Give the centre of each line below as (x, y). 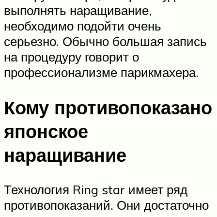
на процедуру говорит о (71, 56)
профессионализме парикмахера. (101, 72)
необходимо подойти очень (83, 25)
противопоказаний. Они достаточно (106, 205)
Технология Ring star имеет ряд (96, 190)
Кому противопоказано (108, 107)
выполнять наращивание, (78, 10)
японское (46, 131)
